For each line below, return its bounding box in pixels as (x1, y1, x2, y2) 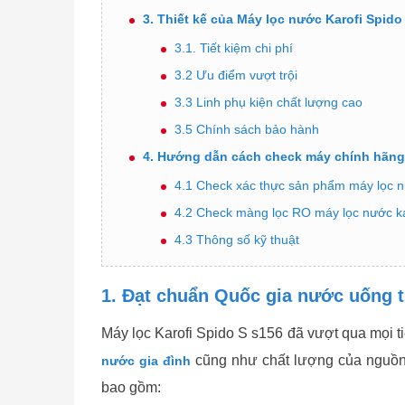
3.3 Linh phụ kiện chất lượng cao (174, 95, 363, 109)
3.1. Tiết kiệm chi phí (174, 41, 293, 55)
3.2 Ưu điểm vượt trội (174, 68, 297, 82)
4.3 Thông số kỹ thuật (174, 232, 299, 247)
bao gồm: (101, 380, 161, 395)
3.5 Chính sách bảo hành (174, 122, 319, 137)
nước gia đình (101, 353, 191, 368)
